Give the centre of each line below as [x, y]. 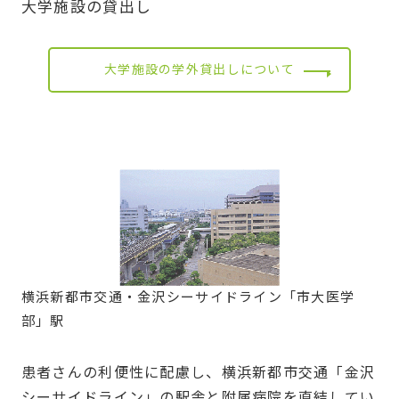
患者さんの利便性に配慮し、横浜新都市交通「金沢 [198, 373]
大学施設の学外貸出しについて [199, 70]
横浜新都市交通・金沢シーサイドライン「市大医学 [188, 298]
